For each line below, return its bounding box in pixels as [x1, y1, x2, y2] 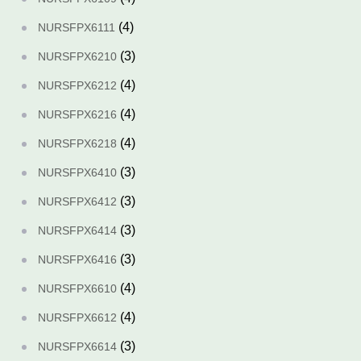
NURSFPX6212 [38, 79, 117, 92]
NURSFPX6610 [38, 282, 117, 295]
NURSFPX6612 [38, 311, 117, 324]
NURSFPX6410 [38, 166, 117, 179]
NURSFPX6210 [38, 50, 117, 63]
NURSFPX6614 [38, 340, 117, 353]
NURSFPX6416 [38, 253, 117, 266]
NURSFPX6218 [38, 137, 117, 150]
